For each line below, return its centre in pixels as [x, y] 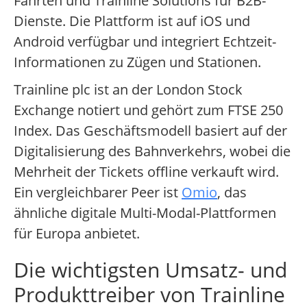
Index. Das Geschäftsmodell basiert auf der [150, 131]
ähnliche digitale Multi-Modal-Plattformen [145, 213]
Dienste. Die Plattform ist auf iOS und [132, 21]
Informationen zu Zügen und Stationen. [137, 62]
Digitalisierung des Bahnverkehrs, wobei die [152, 151]
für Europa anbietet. [77, 234]
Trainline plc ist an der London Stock [128, 90]
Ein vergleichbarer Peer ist [98, 193]
